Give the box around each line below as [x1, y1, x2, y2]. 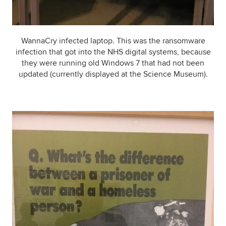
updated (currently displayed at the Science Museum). [18, 69, 208, 80]
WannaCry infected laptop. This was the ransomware [21, 36, 205, 46]
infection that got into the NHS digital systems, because [15, 47, 211, 58]
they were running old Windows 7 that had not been [22, 58, 204, 69]
